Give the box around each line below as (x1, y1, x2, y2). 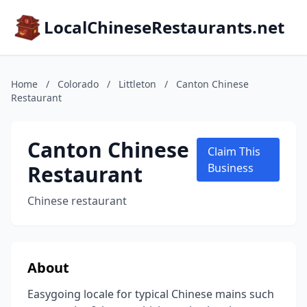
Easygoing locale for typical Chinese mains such (27, 286, 274, 302)
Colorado (58, 77, 99, 90)
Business (208, 160, 254, 175)
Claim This (208, 144, 261, 159)
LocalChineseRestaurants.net (44, 16, 284, 38)
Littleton (119, 77, 156, 90)
